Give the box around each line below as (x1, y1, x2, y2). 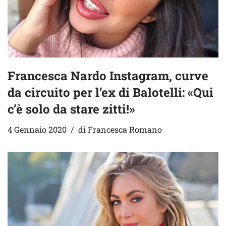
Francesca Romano (88, 124, 162, 135)
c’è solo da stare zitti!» (8, 101, 135, 118)
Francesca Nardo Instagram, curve (8, 68, 208, 84)
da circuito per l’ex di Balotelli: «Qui (8, 84, 213, 101)
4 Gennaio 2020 (8, 124, 67, 135)
